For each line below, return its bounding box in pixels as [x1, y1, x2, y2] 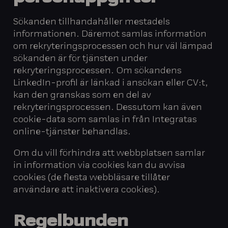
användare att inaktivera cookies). [13, 186, 160, 195]
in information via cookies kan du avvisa [13, 162, 186, 170]
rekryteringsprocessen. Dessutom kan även [13, 103, 203, 112]
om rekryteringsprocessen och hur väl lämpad [13, 42, 213, 51]
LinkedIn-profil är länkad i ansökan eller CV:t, [13, 79, 209, 88]
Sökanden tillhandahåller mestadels [13, 18, 170, 26]
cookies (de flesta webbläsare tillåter [13, 174, 170, 183]
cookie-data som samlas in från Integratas [13, 116, 197, 124]
